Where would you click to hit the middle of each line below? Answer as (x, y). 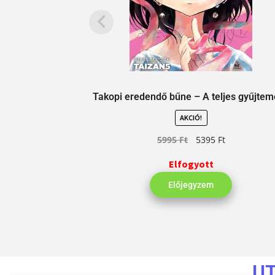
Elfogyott (191, 164)
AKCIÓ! (191, 118)
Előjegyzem (191, 184)
